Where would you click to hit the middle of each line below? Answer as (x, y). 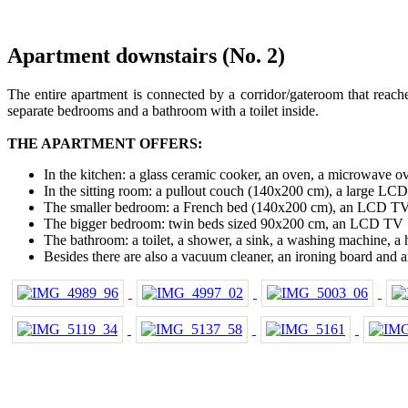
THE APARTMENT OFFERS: (105, 143)
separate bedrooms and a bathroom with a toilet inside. (163, 110)
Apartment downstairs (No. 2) (146, 55)
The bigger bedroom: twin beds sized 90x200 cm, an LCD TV (224, 223)
